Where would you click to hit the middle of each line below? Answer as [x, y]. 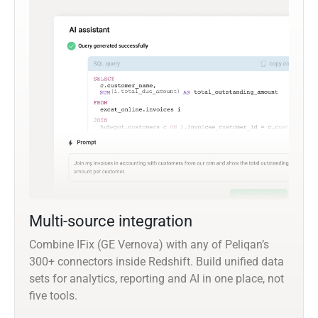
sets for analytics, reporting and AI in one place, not [157, 278]
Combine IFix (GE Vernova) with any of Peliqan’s [149, 244]
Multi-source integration [111, 221]
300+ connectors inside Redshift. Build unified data [157, 261]
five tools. [53, 295]
